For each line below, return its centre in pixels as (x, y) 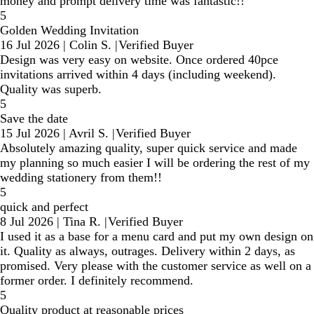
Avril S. (89, 134)
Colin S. (90, 45)
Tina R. (82, 222)
